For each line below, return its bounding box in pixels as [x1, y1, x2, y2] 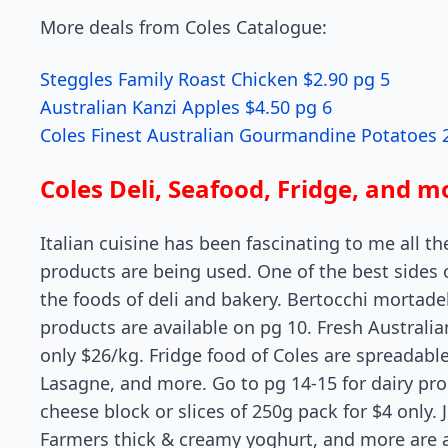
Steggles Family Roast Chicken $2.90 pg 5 [40, 67, 390, 91]
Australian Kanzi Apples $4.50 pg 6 [40, 95, 332, 119]
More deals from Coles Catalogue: [40, 15, 327, 39]
